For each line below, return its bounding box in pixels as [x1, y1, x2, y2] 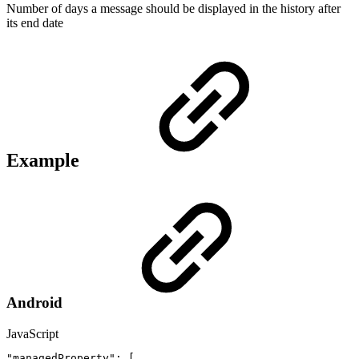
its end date [6, 16, 63, 30]
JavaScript [6, 326, 58, 341]
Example [6, 150, 84, 171]
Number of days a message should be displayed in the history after [6, 2, 341, 16]
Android [6, 294, 67, 312]
